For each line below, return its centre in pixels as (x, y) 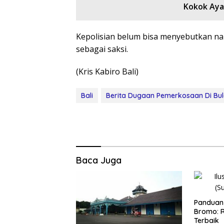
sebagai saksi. (102, 49)
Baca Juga (99, 160)
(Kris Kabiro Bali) (107, 72)
